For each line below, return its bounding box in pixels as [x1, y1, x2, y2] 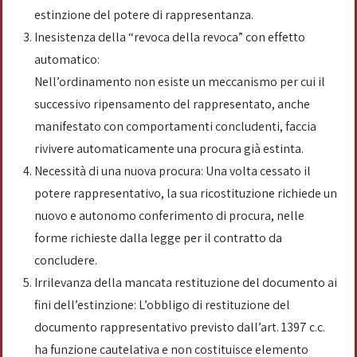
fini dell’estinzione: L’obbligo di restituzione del [34, 296, 290, 313]
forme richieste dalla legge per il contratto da [34, 229, 282, 246]
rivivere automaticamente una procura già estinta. [34, 140, 306, 157]
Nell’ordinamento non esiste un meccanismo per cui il [34, 73, 325, 90]
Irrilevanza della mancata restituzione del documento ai [34, 274, 337, 291]
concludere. [34, 252, 100, 269]
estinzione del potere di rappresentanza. [34, 6, 253, 23]
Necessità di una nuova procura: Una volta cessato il [34, 163, 311, 179]
